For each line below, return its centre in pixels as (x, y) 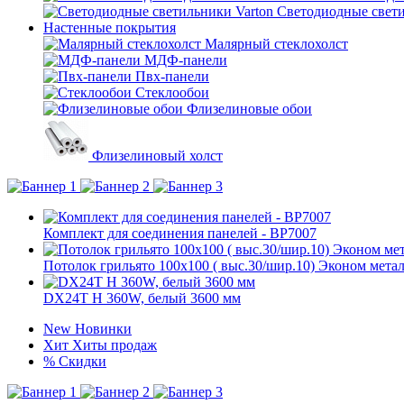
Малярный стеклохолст (276, 44)
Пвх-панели (172, 76)
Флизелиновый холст (157, 156)
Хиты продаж (115, 345)
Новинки (103, 329)
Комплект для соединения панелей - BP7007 (180, 233)
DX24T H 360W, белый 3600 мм (142, 298)
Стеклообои (172, 92)
